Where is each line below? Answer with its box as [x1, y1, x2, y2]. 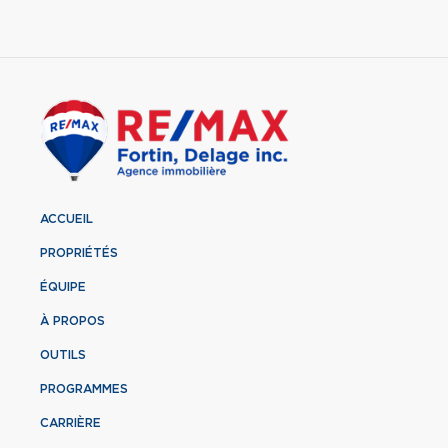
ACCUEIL [40, 213, 93, 226]
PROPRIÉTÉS [40, 247, 118, 260]
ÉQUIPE [40, 281, 86, 294]
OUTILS [40, 349, 86, 362]
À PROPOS [40, 315, 105, 328]
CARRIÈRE [40, 417, 101, 430]
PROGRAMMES [40, 383, 128, 396]
